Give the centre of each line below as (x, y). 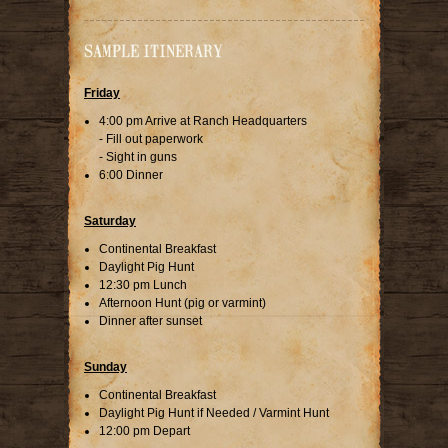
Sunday (105, 366)
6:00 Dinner (131, 174)
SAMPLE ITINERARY (153, 50)
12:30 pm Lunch (143, 284)
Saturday (110, 220)
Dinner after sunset (150, 320)
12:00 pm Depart (144, 430)
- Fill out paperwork (151, 138)
